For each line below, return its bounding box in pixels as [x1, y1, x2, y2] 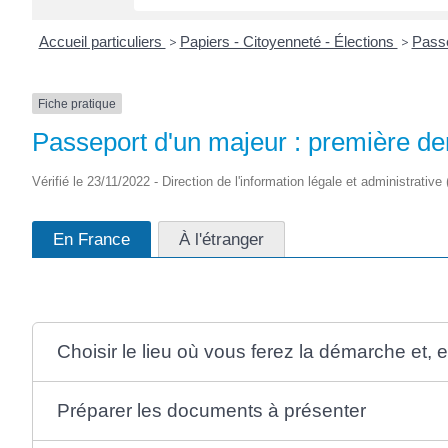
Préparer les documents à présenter [56, 399, 366, 421]
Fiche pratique [38, 96, 116, 111]
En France [53, 229, 130, 249]
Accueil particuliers [38, 32, 166, 50]
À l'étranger [179, 229, 264, 249]
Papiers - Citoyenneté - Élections [179, 32, 398, 50]
